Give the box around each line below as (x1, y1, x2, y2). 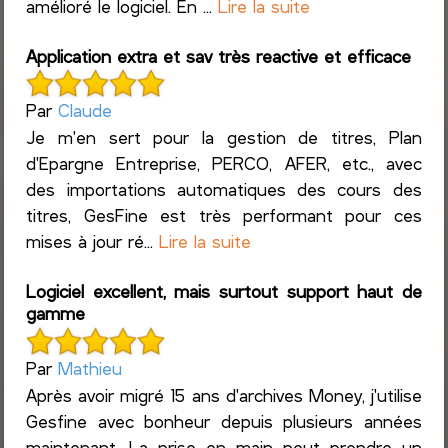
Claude (58, 99, 113, 122)
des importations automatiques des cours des (26, 178, 422, 201)
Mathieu (58, 356, 123, 379)
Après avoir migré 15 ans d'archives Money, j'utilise (26, 383, 422, 406)
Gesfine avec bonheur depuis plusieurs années (26, 409, 422, 432)
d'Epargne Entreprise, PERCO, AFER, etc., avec (26, 152, 422, 175)
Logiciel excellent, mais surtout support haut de (26, 280, 422, 303)
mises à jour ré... (26, 230, 160, 253)
